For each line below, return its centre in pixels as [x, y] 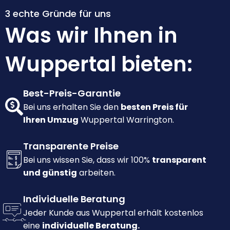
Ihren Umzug [51, 120]
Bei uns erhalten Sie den [72, 107]
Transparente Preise [71, 146]
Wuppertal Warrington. [126, 120]
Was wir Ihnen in [91, 36]
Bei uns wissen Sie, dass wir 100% [88, 160]
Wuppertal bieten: [99, 64]
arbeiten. [96, 173]
